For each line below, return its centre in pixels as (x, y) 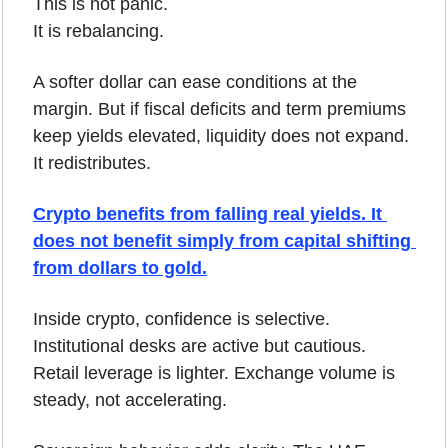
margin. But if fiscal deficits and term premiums (219, 108)
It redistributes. (92, 162)
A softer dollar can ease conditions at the (195, 81)
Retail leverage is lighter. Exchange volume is (214, 372)
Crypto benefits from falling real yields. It (207, 213)
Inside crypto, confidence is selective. (181, 318)
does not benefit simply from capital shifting (222, 240)
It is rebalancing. (98, 30)
